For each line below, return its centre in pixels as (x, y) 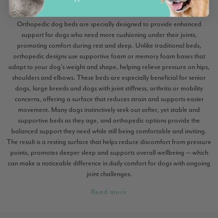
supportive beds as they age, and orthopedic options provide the (109, 121)
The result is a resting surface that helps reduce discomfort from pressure (109, 142)
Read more (109, 192)
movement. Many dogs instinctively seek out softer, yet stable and (109, 110)
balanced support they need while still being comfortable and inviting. (109, 132)
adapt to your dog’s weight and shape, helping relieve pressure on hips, (109, 67)
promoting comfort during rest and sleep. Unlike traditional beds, (109, 46)
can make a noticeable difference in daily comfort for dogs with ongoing (109, 164)
